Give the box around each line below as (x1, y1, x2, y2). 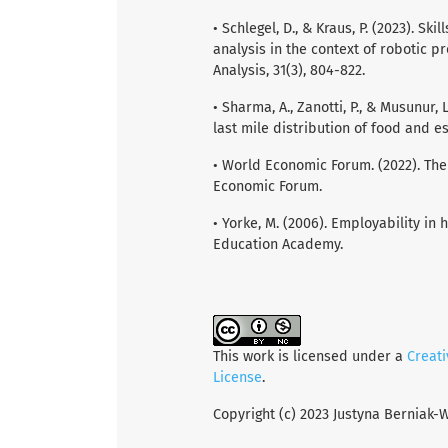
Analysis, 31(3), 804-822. (213, 61, 365, 79)
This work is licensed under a (213, 347, 407, 365)
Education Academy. (213, 235, 343, 253)
